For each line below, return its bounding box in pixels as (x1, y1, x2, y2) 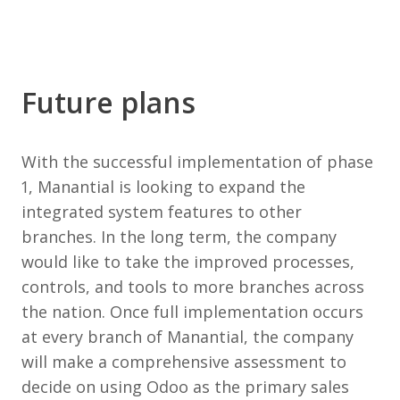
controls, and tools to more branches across (21, 275, 364, 297)
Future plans (21, 82, 196, 121)
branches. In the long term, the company (21, 225, 337, 247)
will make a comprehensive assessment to (21, 350, 346, 372)
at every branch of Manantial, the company (21, 325, 354, 347)
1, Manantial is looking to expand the (21, 175, 305, 197)
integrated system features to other (21, 200, 302, 222)
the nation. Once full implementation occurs (21, 300, 363, 322)
